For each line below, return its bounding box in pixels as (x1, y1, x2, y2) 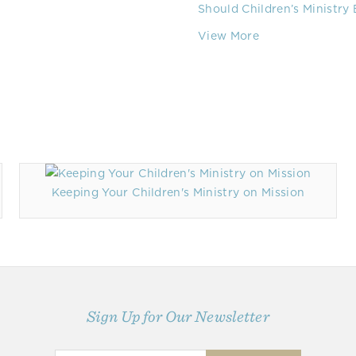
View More (198, 29, 259, 42)
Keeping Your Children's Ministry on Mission (51, 186, 305, 199)
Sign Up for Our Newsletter (87, 307, 269, 326)
